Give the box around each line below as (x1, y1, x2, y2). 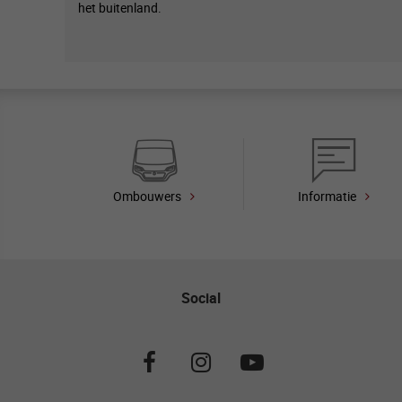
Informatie (297, 187, 356, 205)
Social (180, 287, 221, 308)
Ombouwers (113, 187, 182, 205)
